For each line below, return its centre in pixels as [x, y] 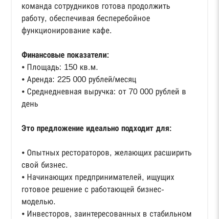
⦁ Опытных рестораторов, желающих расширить [107, 153]
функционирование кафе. [67, 31]
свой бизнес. [45, 165]
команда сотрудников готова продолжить [96, 6]
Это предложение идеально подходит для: [97, 128]
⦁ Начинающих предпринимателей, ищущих [98, 177]
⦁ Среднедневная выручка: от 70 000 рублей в [104, 92]
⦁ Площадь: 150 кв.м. [60, 67]
